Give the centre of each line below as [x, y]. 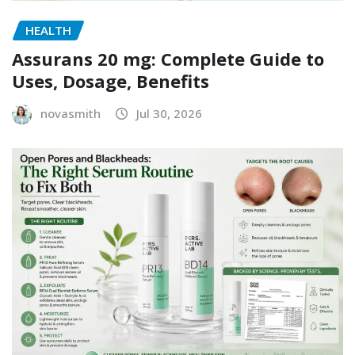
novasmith [71, 114]
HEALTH [48, 30]
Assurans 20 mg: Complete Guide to [168, 59]
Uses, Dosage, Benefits [111, 81]
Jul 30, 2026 [169, 114]
